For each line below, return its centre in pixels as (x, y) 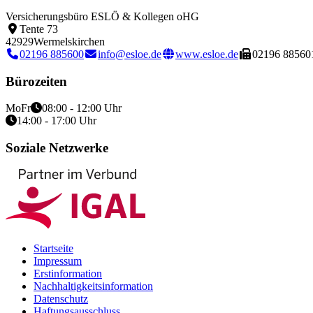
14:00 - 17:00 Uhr (57, 121)
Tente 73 (39, 29)
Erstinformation (68, 274)
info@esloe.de (130, 54)
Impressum (58, 261)
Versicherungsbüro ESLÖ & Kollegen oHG (102, 16)
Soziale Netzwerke (57, 148)
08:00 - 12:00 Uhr (82, 108)
